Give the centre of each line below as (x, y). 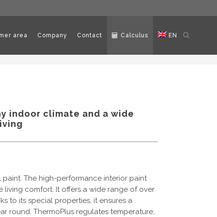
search (194, 46)
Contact (90, 35)
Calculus (134, 35)
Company (52, 35)
